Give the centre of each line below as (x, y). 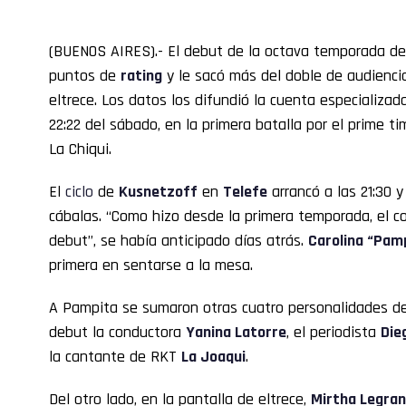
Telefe (245, 192)
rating (141, 76)
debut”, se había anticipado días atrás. (179, 241)
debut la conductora (117, 333)
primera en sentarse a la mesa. (151, 266)
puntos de (85, 76)
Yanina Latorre (236, 333)
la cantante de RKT (115, 357)
